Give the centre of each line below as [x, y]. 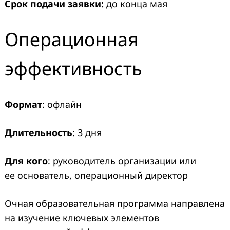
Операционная [72, 40]
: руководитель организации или [122, 161]
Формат [23, 104]
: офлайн [62, 104]
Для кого [26, 161]
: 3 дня [87, 133]
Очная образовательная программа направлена [115, 204]
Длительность [39, 133]
